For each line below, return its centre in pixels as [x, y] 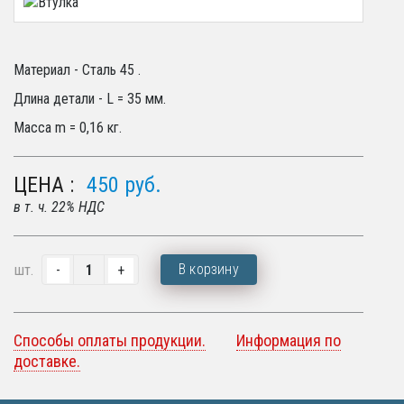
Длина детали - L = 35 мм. [90, 99]
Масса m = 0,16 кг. [68, 128]
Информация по [289, 340]
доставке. [47, 361]
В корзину [209, 269]
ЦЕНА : [44, 185]
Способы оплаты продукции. [110, 340]
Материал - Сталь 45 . [77, 70]
